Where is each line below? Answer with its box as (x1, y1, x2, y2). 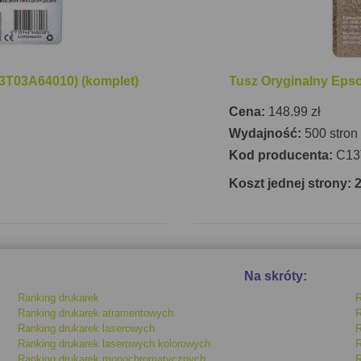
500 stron (305, 127, 358, 140)
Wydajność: (229, 127, 305, 140)
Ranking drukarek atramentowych (18, 307, 174, 319)
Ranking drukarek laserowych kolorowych (18, 338, 211, 350)
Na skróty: (243, 269, 307, 283)
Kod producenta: (229, 148, 336, 162)
